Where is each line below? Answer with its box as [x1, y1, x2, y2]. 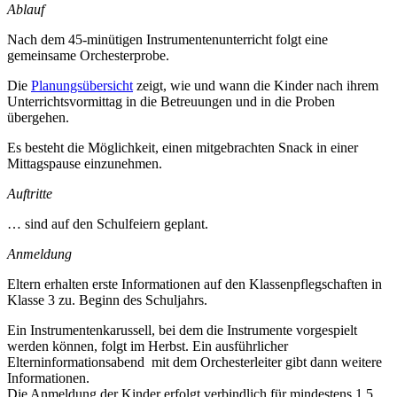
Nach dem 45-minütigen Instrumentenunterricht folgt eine [7, 31, 328, 47]
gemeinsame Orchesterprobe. [7, 47, 169, 63]
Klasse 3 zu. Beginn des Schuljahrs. [7, 292, 207, 307]
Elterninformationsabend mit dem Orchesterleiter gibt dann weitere [7, 354, 382, 370]
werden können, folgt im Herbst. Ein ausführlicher [7, 338, 288, 354]
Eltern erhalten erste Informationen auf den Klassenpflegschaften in [7, 276, 382, 292]
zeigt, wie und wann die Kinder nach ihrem [133, 77, 378, 93]
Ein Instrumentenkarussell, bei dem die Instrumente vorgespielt [7, 322, 357, 338]
